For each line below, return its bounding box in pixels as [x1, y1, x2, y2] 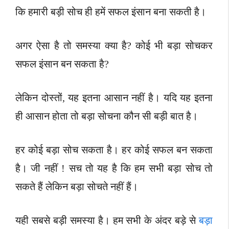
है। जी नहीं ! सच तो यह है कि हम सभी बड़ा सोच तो [15, 163, 213, 174]
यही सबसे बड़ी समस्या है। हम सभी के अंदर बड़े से [15, 215, 199, 226]
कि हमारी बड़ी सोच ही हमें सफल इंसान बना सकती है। [15, 6, 206, 18]
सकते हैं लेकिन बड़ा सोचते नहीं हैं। [15, 181, 138, 193]
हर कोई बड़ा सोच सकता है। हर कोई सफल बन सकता [15, 144, 213, 156]
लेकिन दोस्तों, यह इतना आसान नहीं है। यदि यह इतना [15, 92, 213, 104]
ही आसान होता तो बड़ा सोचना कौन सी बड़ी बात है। [15, 110, 198, 122]
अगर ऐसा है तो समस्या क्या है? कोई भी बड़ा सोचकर [15, 40, 213, 52]
